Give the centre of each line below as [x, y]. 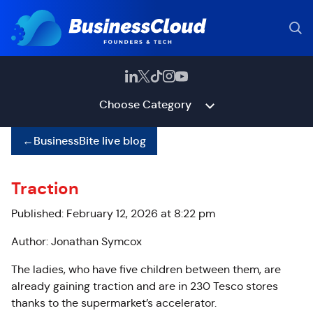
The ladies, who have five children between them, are [146, 269]
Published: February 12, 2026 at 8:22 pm [113, 213]
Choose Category [145, 104]
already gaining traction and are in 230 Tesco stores [145, 286]
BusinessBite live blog [90, 141]
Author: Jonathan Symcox [77, 241]
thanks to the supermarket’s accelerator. [114, 303]
